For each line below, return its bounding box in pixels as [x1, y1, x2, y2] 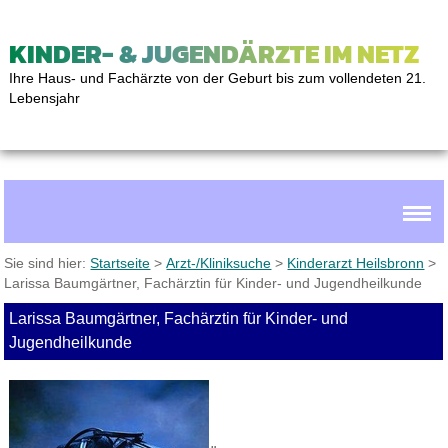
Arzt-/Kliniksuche [166, 255, 272, 271]
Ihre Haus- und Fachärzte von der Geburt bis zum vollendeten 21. [8, 70, 426, 86]
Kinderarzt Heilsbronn [287, 255, 425, 271]
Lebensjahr [8, 90, 80, 106]
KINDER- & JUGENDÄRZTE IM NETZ [8, 34, 419, 73]
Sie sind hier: [4, 255, 91, 271]
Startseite [90, 255, 151, 271]
